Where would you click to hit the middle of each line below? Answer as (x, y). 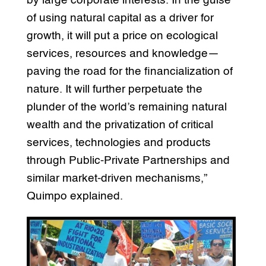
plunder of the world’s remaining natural (126, 107)
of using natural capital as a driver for (120, 18)
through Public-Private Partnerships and (128, 160)
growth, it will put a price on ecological (122, 36)
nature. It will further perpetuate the (114, 89)
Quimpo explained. (75, 196)
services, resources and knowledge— (123, 53)
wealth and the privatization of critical (120, 125)
